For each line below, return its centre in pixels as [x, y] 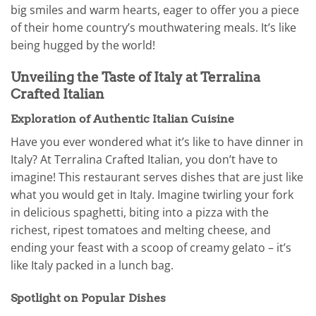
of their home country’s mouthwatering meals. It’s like [153, 28]
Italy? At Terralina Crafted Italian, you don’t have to [144, 159]
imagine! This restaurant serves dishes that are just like [157, 177]
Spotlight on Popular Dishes [88, 298]
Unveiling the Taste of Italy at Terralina [135, 78]
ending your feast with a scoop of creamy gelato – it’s [151, 247]
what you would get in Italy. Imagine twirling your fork [152, 194]
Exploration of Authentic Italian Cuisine [122, 119]
